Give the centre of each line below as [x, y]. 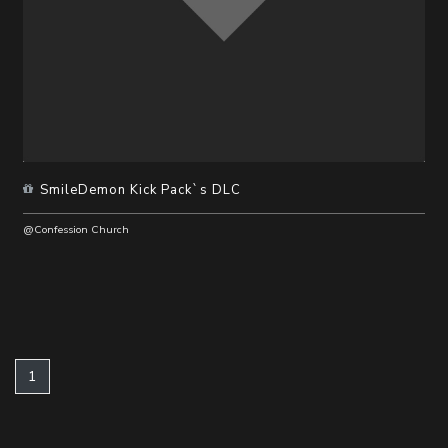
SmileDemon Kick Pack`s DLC [140, 190]
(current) [68, 375]
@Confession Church [76, 229]
